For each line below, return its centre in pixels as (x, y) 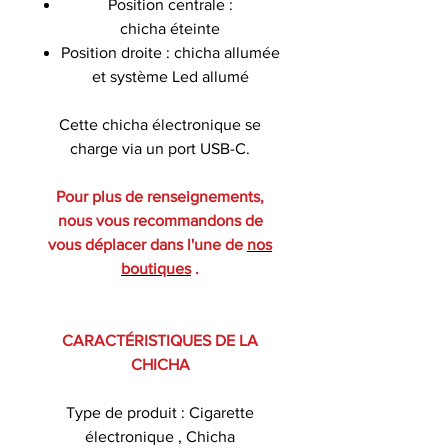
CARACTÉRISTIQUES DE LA (160, 340)
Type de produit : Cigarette (160, 412)
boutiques (156, 268)
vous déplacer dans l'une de (147, 244)
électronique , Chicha (160, 436)
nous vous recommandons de (160, 220)
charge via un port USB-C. (160, 148)
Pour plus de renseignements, (160, 196)
